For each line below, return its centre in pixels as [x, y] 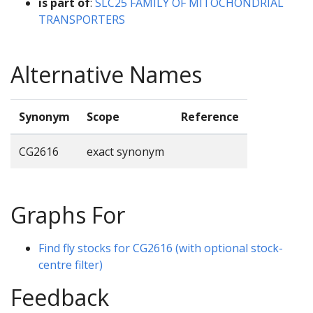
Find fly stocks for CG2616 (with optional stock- [161, 248]
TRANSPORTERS [82, 19]
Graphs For [68, 214]
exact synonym [125, 151]
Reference [210, 116]
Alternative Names [106, 74]
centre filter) [71, 264]
